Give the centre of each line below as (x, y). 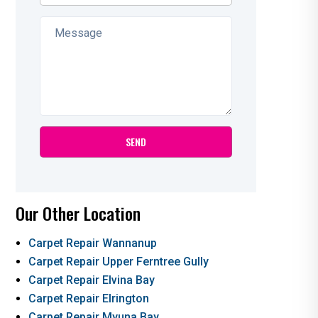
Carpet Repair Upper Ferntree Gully (118, 261)
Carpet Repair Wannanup (92, 243)
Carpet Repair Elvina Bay (91, 280)
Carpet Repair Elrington (88, 298)
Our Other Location (78, 213)
